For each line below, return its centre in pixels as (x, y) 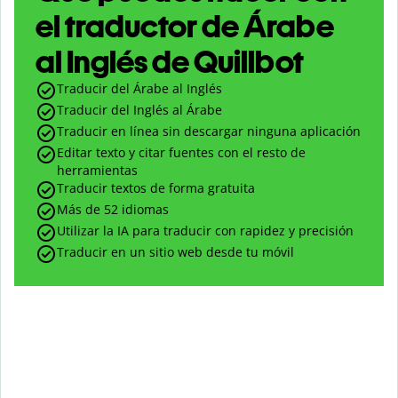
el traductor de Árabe (185, 27)
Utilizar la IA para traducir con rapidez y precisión (205, 231)
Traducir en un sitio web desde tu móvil (175, 252)
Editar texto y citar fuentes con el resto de (181, 153)
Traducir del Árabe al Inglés (139, 89)
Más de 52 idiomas (113, 210)
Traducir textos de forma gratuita (156, 188)
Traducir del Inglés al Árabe (139, 110)
